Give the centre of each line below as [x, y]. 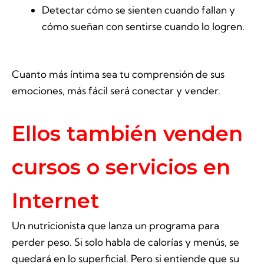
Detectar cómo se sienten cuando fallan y [138, 9]
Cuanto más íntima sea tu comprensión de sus [118, 74]
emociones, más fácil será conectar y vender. [116, 91]
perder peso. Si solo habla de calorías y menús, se [126, 242]
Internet [56, 201]
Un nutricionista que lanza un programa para [115, 225]
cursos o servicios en [121, 167]
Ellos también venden [127, 133]
